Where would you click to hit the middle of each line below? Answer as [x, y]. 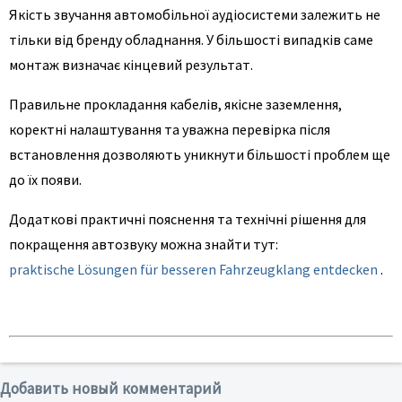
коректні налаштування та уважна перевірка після [170, 130]
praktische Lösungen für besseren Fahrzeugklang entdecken [193, 270]
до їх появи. [45, 180]
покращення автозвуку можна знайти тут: [144, 245]
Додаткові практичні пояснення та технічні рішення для [188, 219]
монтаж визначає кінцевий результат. [131, 65]
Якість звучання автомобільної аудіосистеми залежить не [195, 15]
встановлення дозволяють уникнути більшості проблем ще [200, 155]
